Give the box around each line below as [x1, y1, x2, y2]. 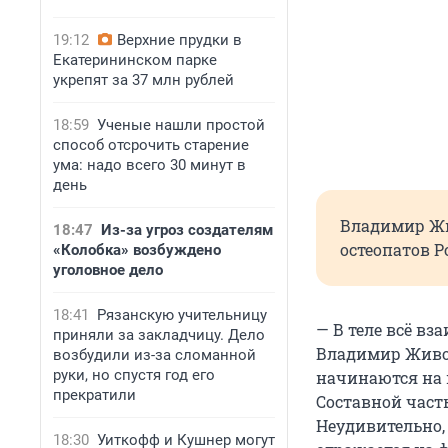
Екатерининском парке [53, 51, 217, 69]
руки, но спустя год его [53, 366, 215, 384]
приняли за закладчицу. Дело [53, 326, 265, 344]
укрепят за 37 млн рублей [53, 71, 234, 89]
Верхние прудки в [117, 31, 242, 49]
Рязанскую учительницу [97, 306, 267, 324]
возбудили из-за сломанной [53, 346, 256, 364]
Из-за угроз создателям [101, 221, 273, 239]
